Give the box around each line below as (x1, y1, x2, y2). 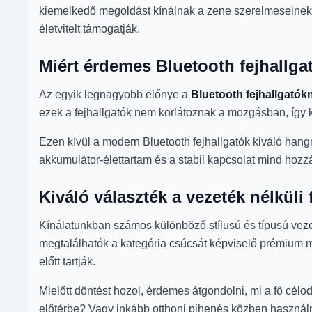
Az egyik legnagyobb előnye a (39, 88, 191, 100)
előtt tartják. (39, 255, 95, 267)
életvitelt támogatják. (39, 22, 140, 35)
